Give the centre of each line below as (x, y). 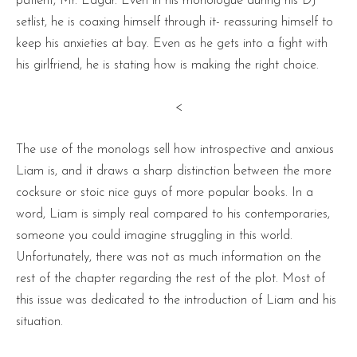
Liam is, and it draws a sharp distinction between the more (174, 171)
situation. (39, 322)
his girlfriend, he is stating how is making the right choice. (167, 65)
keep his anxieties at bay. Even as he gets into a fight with (172, 43)
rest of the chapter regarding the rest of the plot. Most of (171, 279)
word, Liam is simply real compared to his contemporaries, (173, 214)
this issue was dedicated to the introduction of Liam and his (176, 300)
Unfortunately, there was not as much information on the (169, 257)
